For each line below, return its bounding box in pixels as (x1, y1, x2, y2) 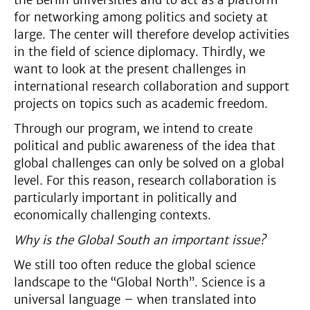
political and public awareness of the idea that (14, 138, 275, 154)
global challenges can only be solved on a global (14, 155, 284, 171)
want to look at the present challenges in (14, 61, 246, 77)
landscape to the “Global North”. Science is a (14, 274, 266, 290)
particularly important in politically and (14, 190, 237, 206)
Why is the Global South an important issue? (14, 232, 266, 248)
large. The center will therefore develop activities (14, 26, 289, 42)
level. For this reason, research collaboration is (14, 172, 276, 188)
